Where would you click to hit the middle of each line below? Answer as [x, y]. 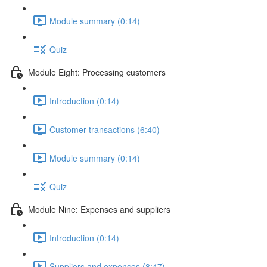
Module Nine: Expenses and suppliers [99, 209]
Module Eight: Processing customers [97, 72]
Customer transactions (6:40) [105, 129]
